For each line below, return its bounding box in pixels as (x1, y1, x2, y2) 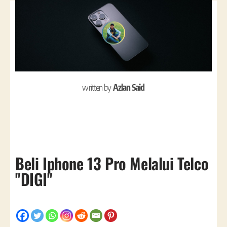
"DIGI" (15, 167, 53, 191)
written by (82, 81, 113, 93)
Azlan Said (112, 81, 145, 93)
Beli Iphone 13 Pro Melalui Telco (15, 151, 209, 175)
